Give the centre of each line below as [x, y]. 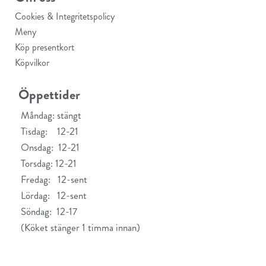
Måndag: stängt [51, 115]
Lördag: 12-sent [54, 195]
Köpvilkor [32, 63]
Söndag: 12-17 [51, 211]
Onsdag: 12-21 [50, 147]
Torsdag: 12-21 [49, 163]
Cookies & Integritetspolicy [65, 16]
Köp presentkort [45, 47]
